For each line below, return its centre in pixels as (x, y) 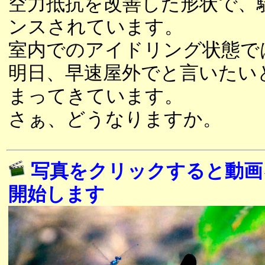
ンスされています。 (96, 27)
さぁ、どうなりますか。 (115, 119)
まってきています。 (96, 96)
